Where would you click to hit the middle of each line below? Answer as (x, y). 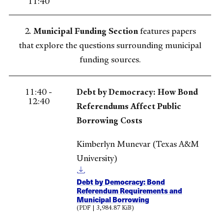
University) (97, 158)
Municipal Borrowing (113, 199)
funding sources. (110, 60)
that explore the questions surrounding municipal (110, 45)
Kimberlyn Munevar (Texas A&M (138, 144)
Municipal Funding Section (85, 31)
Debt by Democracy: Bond (121, 181)
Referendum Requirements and (129, 190)
